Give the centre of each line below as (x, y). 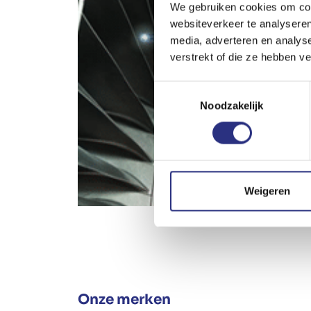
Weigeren (267, 191)
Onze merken (124, 300)
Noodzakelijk (232, 106)
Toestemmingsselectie (205, 89)
